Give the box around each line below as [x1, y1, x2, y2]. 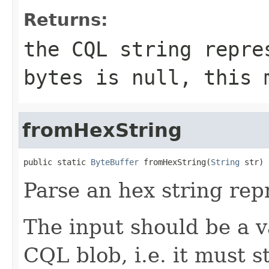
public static [23, 157, 91, 167]
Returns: [23, 9, 108, 30]
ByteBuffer [91, 157, 139, 167]
